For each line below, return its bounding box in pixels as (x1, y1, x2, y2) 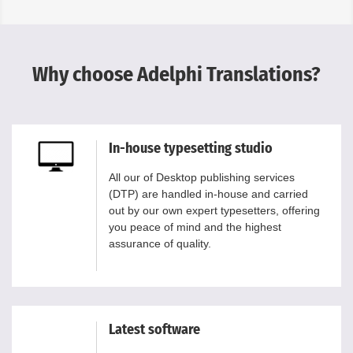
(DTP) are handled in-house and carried (109, 187, 308, 200)
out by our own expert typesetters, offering (109, 203, 320, 217)
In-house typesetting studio (109, 139, 273, 157)
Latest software (109, 320, 200, 338)
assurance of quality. (109, 236, 211, 250)
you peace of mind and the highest (109, 220, 281, 233)
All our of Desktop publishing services (109, 170, 295, 184)
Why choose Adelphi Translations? (32, 61, 321, 87)
